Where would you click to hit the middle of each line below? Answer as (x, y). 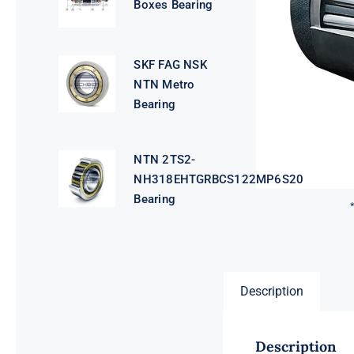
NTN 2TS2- (165, 160)
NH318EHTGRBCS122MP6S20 (219, 180)
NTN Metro (164, 85)
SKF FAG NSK (170, 65)
